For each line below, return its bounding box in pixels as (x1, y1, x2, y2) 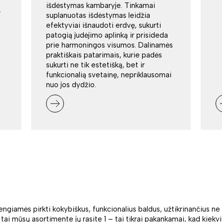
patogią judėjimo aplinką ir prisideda (46, 31, 168, 40)
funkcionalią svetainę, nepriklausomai (46, 70, 171, 80)
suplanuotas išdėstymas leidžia (46, 11, 150, 20)
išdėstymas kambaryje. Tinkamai (46, 1, 155, 10)
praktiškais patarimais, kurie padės (46, 51, 162, 60)
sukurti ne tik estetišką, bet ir (46, 60, 145, 70)
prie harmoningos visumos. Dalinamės (46, 41, 173, 50)
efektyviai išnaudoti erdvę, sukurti (46, 21, 161, 30)
